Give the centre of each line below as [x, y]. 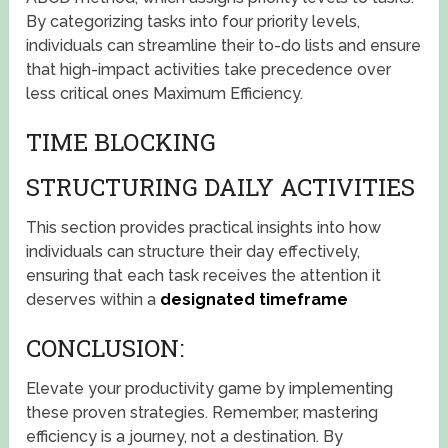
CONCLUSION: [105, 348]
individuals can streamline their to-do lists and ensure [224, 46]
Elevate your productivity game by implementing [210, 389]
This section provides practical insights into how [204, 228]
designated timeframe [256, 300]
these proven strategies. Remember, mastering [202, 413]
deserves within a [93, 300]
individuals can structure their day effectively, [193, 252]
